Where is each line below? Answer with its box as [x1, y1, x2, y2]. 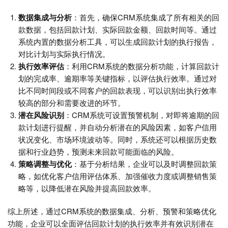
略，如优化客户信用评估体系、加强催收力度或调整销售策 [18, 170, 217, 182]
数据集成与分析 [18, 12, 72, 23]
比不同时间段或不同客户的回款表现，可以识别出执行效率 [18, 85, 217, 96]
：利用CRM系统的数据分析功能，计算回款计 [64, 61, 219, 72]
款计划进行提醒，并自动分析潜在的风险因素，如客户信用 [18, 122, 217, 133]
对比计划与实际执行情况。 [18, 48, 110, 60]
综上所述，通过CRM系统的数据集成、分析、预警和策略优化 [8, 206, 216, 217]
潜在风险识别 [18, 109, 64, 121]
